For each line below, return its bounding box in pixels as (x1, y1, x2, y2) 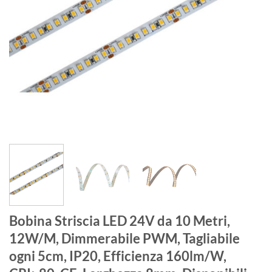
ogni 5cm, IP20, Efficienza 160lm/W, (9, 248, 226, 265)
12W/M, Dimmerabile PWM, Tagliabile (9, 230, 240, 247)
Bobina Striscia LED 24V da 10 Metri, (9, 212, 230, 229)
